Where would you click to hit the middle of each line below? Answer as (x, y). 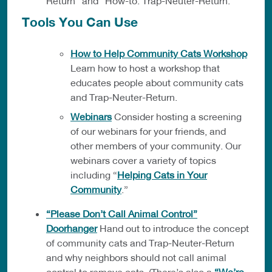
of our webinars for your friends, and (148, 131)
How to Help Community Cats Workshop (159, 53)
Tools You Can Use (80, 22)
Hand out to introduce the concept (173, 228)
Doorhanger (72, 228)
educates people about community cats (157, 83)
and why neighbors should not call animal (136, 257)
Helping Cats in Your (162, 175)
